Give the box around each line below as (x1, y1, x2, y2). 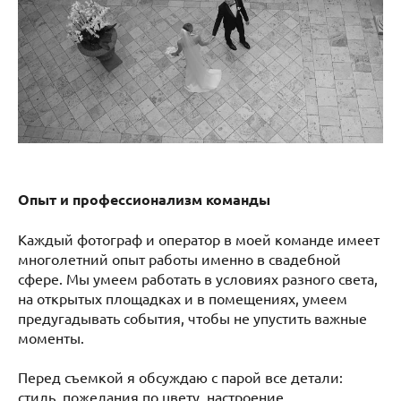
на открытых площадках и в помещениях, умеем (18, 288, 347, 307)
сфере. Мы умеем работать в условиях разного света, (18, 269, 378, 287)
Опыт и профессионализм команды (18, 189, 270, 209)
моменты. (18, 328, 84, 346)
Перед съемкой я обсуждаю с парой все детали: (18, 367, 343, 386)
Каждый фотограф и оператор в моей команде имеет (18, 229, 380, 248)
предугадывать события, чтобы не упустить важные (18, 308, 367, 327)
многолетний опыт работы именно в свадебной (18, 249, 341, 268)
